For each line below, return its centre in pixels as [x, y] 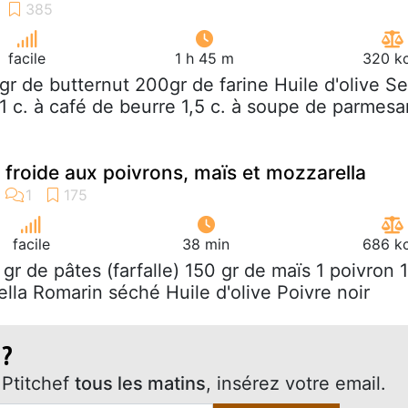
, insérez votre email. [296, 383]
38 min [206, 244]
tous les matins [140, 383]
